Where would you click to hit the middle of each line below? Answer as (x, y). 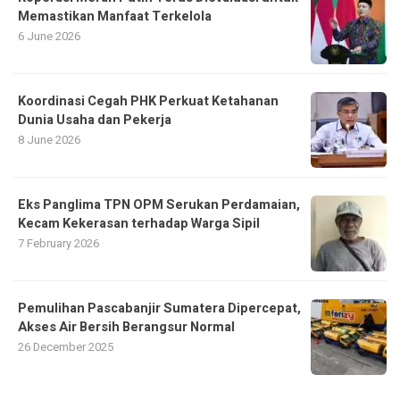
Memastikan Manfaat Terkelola (115, 17)
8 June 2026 (49, 140)
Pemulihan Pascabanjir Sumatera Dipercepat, (159, 309)
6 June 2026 (49, 37)
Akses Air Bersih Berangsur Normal (126, 328)
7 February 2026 (58, 244)
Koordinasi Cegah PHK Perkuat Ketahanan (148, 102)
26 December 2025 (66, 347)
